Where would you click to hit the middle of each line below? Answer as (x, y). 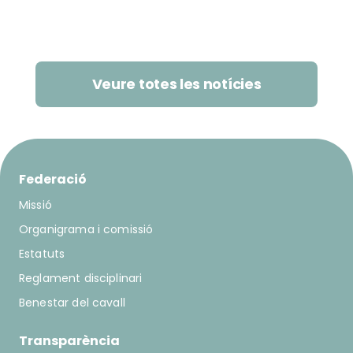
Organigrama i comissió (86, 229)
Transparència (69, 341)
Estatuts (42, 254)
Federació (53, 179)
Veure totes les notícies (176, 84)
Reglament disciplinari (81, 278)
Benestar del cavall (72, 303)
